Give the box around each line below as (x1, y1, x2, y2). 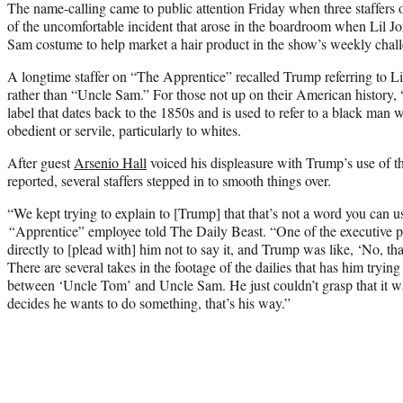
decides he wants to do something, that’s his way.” (7, 292, 291, 312)
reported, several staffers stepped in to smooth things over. (7, 170, 331, 190)
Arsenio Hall (74, 152, 147, 172)
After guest (7, 152, 74, 172)
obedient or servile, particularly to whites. (7, 120, 241, 139)
